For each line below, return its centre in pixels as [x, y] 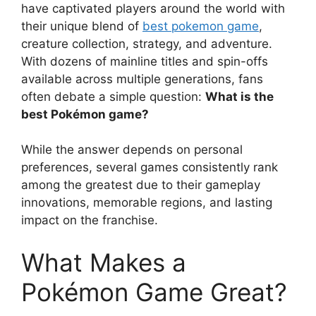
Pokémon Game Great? [154, 292]
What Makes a [104, 262]
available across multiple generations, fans [142, 79]
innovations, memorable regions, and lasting [147, 202]
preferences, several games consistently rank [150, 167]
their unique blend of [82, 26]
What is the [239, 96]
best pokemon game [201, 26]
